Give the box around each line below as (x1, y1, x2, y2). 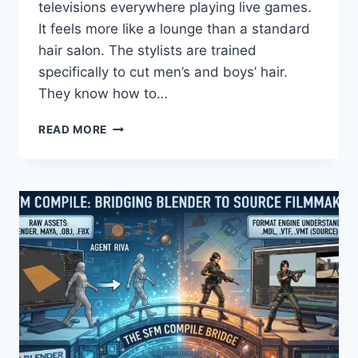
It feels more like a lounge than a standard (38, 21, 310, 38)
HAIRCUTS (106, 153, 168, 166)
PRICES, (106, 220, 153, 233)
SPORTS (106, 119, 155, 133)
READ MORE (38, 123, 108, 137)
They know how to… (38, 86, 168, 102)
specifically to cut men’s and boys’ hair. (38, 64, 288, 81)
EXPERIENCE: (106, 203, 183, 217)
